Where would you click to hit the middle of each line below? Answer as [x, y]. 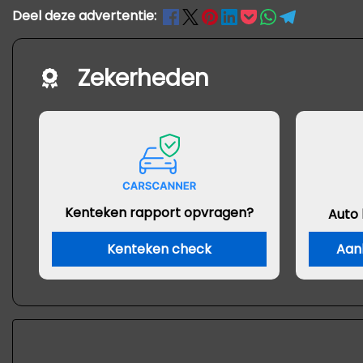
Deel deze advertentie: [84, 16]
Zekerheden [143, 78]
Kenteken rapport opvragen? [159, 213]
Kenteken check [159, 249]
